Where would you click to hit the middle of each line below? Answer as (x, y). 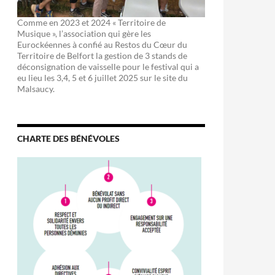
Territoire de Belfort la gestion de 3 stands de (102, 55)
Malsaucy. (36, 88)
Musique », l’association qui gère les (84, 33)
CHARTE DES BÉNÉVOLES (68, 138)
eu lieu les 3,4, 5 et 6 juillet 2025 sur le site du (103, 77)
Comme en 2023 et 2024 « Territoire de (91, 22)
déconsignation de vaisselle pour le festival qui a (108, 66)
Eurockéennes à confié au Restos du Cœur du (102, 44)
